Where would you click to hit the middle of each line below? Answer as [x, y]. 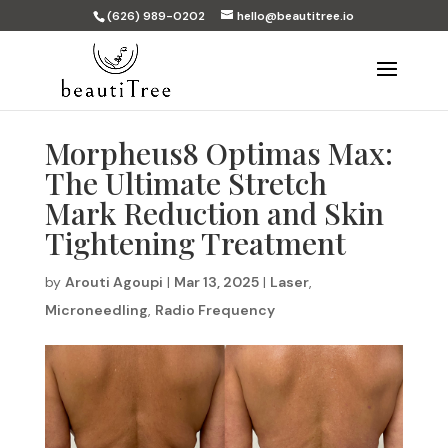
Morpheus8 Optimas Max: [218, 153]
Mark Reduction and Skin [214, 213]
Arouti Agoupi [113, 282]
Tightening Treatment [195, 243]
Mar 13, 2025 [216, 282]
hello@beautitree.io [296, 16]
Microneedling [96, 310]
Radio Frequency [214, 310]
